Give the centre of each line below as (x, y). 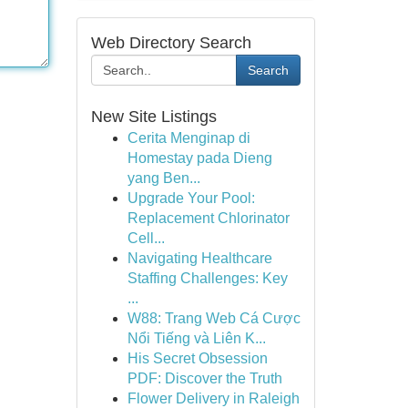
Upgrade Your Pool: (191, 198)
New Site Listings (153, 117)
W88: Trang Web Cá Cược (214, 318)
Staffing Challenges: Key (207, 278)
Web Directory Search (171, 43)
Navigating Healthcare (199, 258)
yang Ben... (163, 178)
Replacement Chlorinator (208, 218)
